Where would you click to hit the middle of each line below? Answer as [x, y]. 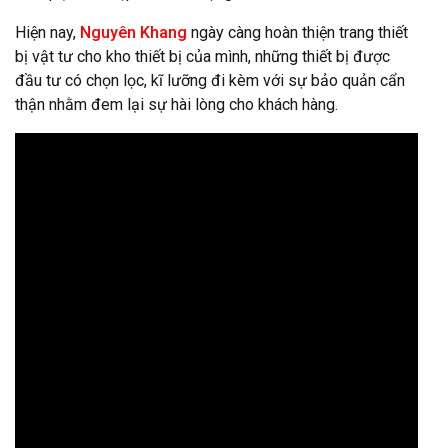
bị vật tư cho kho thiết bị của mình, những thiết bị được [202, 57]
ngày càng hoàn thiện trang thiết [299, 33]
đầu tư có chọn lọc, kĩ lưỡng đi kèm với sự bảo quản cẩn [210, 81]
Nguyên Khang [133, 33]
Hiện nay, [47, 33]
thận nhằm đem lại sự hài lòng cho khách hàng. [176, 105]
